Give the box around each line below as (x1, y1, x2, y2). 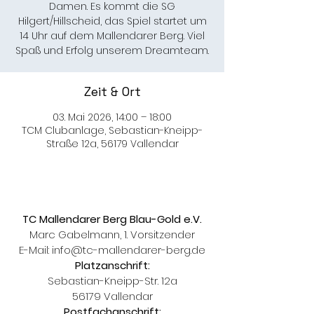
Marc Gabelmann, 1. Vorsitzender (29, 227, 195, 242)
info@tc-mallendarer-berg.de (52, 243, 205, 257)
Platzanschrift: (74, 258, 150, 273)
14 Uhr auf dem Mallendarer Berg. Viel (20, 29, 205, 43)
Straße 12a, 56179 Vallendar (46, 137, 179, 151)
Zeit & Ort (83, 83, 141, 100)
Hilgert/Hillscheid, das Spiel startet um (18, 14, 207, 28)
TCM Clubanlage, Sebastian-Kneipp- (22, 123, 203, 137)
